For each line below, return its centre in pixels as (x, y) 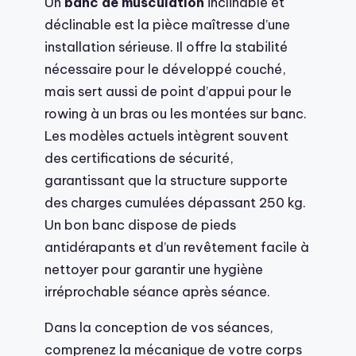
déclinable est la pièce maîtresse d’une (167, 25)
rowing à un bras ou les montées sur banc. (176, 114)
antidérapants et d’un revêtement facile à (177, 247)
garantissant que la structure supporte (166, 180)
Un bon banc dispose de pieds (140, 225)
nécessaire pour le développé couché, (165, 69)
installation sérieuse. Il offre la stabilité (166, 47)
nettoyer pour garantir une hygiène (154, 269)
